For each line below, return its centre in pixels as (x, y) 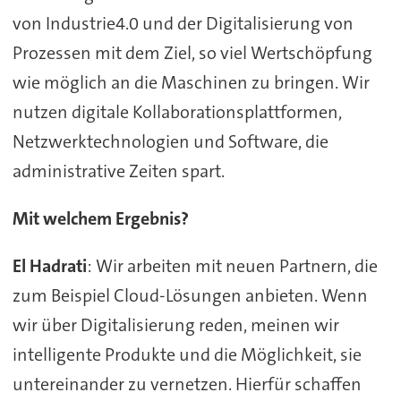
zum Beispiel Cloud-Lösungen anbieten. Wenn (190, 295)
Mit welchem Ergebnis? (100, 219)
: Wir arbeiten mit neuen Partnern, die (232, 265)
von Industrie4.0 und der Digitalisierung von (183, 24)
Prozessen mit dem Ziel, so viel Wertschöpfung (192, 53)
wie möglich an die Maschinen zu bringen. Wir (191, 83)
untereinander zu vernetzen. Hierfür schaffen (187, 384)
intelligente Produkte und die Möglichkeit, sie (187, 354)
